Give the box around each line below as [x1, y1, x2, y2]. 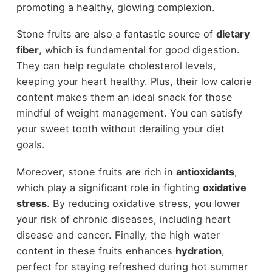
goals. [16, 138, 45, 151]
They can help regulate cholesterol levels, [16, 59, 216, 72]
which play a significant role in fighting [16, 181, 203, 194]
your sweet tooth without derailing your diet [16, 123, 225, 135]
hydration [175, 244, 222, 257]
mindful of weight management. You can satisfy [16, 107, 242, 120]
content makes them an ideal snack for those [16, 91, 233, 104]
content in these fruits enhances [16, 244, 175, 257]
